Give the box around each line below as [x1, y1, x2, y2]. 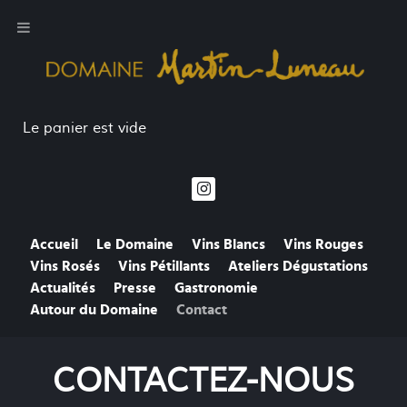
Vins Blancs [192, 237, 265, 253]
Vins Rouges [283, 237, 363, 253]
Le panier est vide [23, 118, 146, 137]
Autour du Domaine [30, 303, 158, 318]
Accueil [30, 237, 78, 253]
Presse [114, 281, 156, 296]
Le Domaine [96, 237, 174, 253]
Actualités [30, 281, 95, 296]
